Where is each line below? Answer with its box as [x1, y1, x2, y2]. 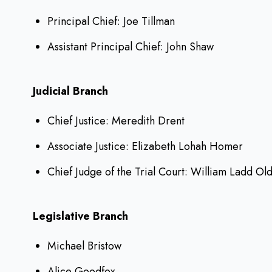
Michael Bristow [47, 238, 121, 254]
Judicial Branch [33, 83, 108, 100]
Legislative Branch [33, 208, 128, 225]
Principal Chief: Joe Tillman [47, 13, 175, 30]
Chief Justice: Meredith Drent [47, 113, 185, 129]
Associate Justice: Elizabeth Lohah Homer [47, 138, 243, 155]
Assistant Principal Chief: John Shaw [47, 39, 214, 55]
